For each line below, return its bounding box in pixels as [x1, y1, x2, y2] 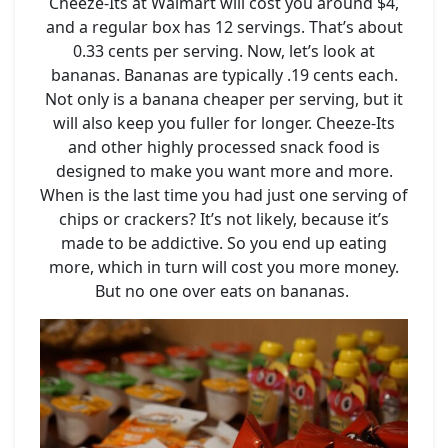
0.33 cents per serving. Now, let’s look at [73, 39, 375, 62]
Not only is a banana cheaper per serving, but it [45, 87, 403, 110]
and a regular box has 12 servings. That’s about [45, 15, 403, 38]
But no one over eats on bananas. [95, 279, 353, 302]
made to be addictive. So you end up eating [61, 231, 387, 254]
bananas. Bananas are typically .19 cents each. [50, 63, 398, 86]
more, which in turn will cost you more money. [49, 255, 399, 278]
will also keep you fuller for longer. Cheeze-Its [53, 111, 395, 134]
